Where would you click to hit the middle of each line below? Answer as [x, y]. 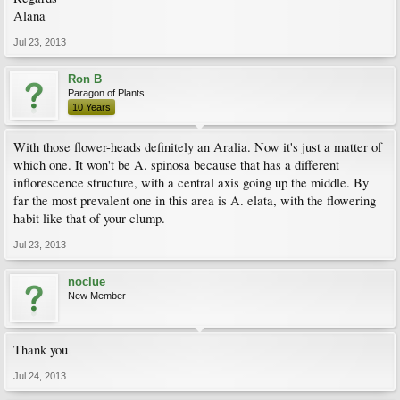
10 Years [92, 107]
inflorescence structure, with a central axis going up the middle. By [191, 183]
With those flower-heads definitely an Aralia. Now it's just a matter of [198, 147]
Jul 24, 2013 [40, 376]
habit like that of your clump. [89, 218]
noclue [87, 282]
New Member [97, 296]
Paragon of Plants [106, 93]
